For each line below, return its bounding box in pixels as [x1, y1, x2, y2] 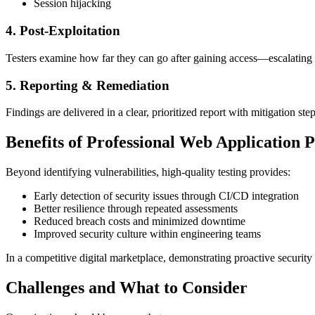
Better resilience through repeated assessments [34, 202, 238, 215]
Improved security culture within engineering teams [34, 228, 261, 240]
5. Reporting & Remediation [6, 77, 169, 93]
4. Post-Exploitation [6, 23, 120, 39]
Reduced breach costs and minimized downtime [34, 215, 245, 228]
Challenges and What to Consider [6, 278, 247, 297]
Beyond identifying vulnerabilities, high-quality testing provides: [6, 166, 290, 179]
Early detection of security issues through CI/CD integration [34, 190, 299, 202]
